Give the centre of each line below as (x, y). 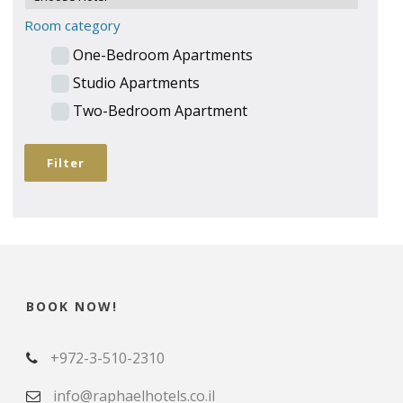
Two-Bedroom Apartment (160, 111)
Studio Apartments (136, 83)
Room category (72, 25)
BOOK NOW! (72, 306)
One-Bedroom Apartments (163, 55)
